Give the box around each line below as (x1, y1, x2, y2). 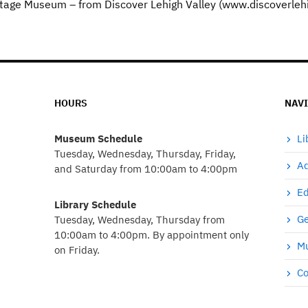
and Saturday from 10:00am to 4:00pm (54, 162, 237, 175)
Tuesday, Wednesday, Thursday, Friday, (54, 146, 236, 160)
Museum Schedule (54, 131, 142, 145)
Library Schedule (54, 197, 139, 211)
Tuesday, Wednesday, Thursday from (54, 212, 225, 226)
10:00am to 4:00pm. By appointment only (54, 228, 249, 241)
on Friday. (54, 243, 100, 256)
